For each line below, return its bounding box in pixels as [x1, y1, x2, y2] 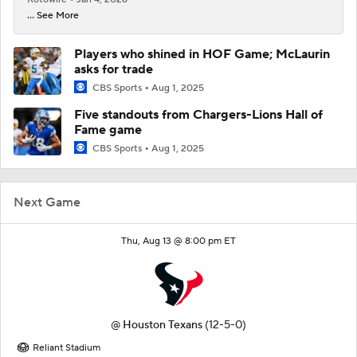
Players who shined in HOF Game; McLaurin [74, 45, 330, 62]
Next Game [14, 194, 80, 211]
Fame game [74, 122, 142, 138]
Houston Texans [123, 318, 202, 333]
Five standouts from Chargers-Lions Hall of [74, 107, 323, 123]
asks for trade [74, 61, 153, 77]
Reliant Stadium [33, 342, 100, 355]
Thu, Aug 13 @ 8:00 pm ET [121, 235, 236, 248]
